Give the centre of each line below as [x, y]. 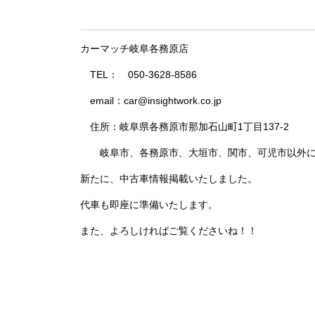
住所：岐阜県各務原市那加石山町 [159, 126]
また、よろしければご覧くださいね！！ [169, 230]
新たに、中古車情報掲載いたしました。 [169, 178]
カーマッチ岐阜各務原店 [134, 48]
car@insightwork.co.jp [173, 100]
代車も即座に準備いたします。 [149, 204]
